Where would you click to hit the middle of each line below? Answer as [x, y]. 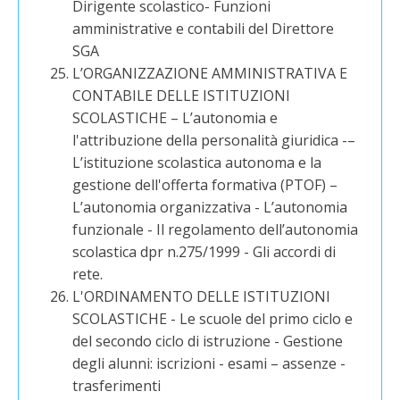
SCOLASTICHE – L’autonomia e [175, 118]
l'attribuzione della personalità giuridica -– [214, 140]
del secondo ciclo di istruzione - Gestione [208, 341]
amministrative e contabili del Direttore [204, 29]
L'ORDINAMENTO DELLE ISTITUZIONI [202, 296]
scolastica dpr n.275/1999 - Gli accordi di [204, 252]
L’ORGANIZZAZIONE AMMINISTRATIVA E [210, 73]
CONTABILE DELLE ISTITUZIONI [182, 96]
